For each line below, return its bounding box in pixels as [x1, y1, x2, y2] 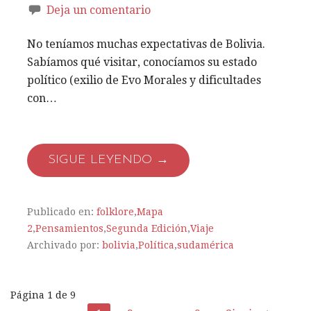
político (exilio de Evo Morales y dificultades [27, 73, 261, 87]
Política [138, 239, 174, 251]
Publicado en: [27, 205, 96, 217]
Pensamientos [35, 222, 103, 234]
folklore [96, 205, 134, 217]
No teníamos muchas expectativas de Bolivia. [27, 37, 265, 51]
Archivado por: [27, 239, 102, 251]
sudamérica [177, 239, 234, 251]
